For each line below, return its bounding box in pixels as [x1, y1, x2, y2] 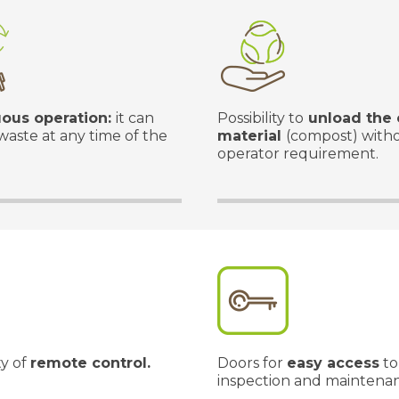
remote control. [30, 354, 151, 371]
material [217, 127, 286, 144]
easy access [287, 354, 379, 371]
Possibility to [217, 110, 304, 126]
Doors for [217, 354, 287, 371]
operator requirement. [217, 145, 379, 162]
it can [116, 110, 154, 126]
